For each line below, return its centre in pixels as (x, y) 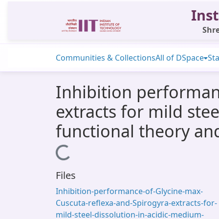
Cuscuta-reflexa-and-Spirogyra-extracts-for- (136, 203)
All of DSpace (180, 58)
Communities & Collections (106, 58)
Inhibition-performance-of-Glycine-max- (129, 191)
